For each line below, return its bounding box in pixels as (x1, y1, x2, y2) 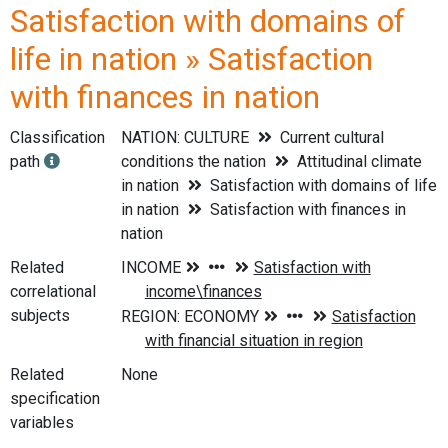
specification (10, 388, 100, 408)
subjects (10, 305, 70, 325)
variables (10, 412, 74, 432)
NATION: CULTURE (120, 128, 253, 147)
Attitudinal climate (293, 152, 423, 171)
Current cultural (276, 128, 385, 147)
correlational (10, 281, 96, 301)
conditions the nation (120, 152, 270, 171)
